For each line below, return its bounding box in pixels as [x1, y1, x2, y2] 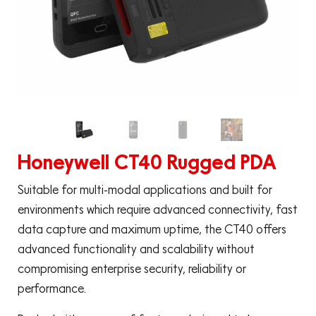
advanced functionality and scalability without [18, 239, 255, 259]
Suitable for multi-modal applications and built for [18, 180, 272, 200]
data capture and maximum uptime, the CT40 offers [18, 219, 286, 239]
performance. [18, 279, 89, 298]
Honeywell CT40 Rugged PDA [18, 145, 276, 178]
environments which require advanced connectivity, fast [18, 200, 298, 219]
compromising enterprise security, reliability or [18, 259, 246, 279]
